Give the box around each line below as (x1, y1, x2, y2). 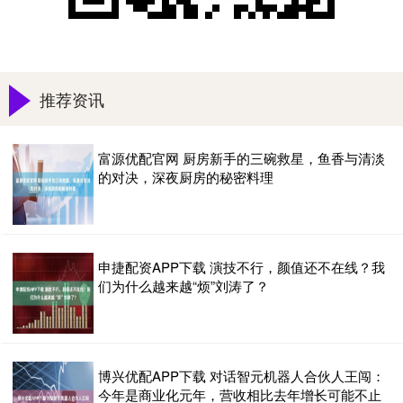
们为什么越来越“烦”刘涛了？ (98, 276, 269, 296)
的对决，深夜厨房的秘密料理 (98, 167, 273, 187)
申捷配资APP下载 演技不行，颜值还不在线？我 (98, 257, 385, 277)
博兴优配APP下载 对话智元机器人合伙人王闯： (98, 366, 385, 386)
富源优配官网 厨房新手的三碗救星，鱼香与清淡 (98, 148, 385, 168)
